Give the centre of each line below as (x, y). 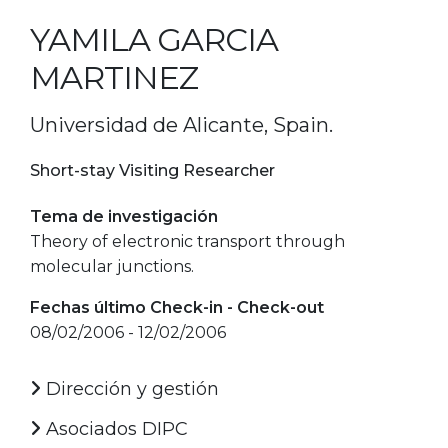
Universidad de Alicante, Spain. (181, 124)
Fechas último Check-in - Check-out (177, 307)
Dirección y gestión (130, 388)
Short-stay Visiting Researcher (152, 170)
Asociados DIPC (114, 428)
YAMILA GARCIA (154, 39)
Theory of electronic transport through (187, 241)
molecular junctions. (112, 266)
